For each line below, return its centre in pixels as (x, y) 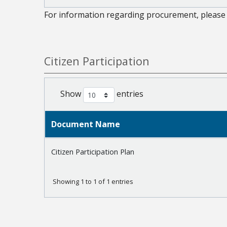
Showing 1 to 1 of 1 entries (93, 182)
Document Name (86, 124)
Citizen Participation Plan (93, 152)
